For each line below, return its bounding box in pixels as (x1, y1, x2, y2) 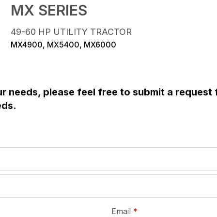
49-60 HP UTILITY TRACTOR (11, 26, 132, 37)
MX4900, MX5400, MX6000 (11, 39, 117, 49)
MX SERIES (11, 1, 88, 19)
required (137, 205, 168, 216)
